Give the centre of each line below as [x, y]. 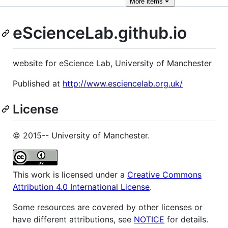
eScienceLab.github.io [100, 33]
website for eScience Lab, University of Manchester [112, 63]
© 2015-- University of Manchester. [81, 135]
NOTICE [149, 219]
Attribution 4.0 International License [81, 187]
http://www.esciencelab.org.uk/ [123, 83]
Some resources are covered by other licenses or [108, 207]
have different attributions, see [73, 219]
